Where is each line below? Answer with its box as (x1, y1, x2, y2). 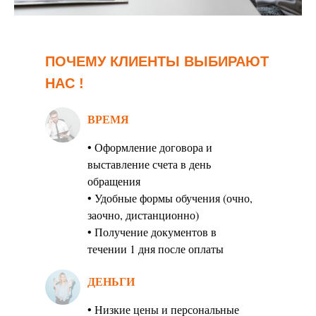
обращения (87, 174, 140, 189)
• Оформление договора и (87, 140, 212, 155)
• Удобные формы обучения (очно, (87, 190, 253, 206)
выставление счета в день (87, 157, 211, 172)
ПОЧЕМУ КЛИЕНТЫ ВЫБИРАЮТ (45, 54, 269, 70)
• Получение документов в (87, 224, 217, 240)
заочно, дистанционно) (87, 207, 199, 223)
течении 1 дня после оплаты (87, 241, 224, 257)
